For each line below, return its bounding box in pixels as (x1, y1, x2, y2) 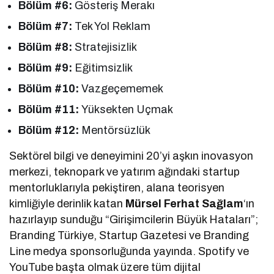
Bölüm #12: (18, 124, 82, 136)
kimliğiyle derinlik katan (9, 197, 126, 210)
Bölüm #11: (18, 103, 82, 116)
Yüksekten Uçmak (81, 103, 174, 116)
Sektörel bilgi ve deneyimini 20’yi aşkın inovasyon (9, 149, 254, 162)
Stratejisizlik (72, 40, 138, 53)
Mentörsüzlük (81, 124, 151, 136)
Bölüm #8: (18, 40, 73, 53)
